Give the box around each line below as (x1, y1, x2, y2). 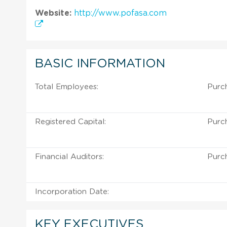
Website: (35, 9, 71, 17)
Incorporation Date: (35, 187, 109, 196)
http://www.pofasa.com (74, 9, 167, 17)
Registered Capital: (35, 118, 106, 126)
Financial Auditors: (35, 153, 104, 161)
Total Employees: (35, 83, 98, 91)
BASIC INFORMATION (35, 57, 165, 70)
